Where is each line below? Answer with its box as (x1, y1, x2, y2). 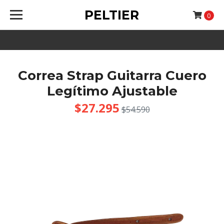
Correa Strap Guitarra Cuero (17, 67, 206, 83)
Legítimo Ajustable (46, 83, 177, 99)
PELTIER (84, 7, 139, 22)
